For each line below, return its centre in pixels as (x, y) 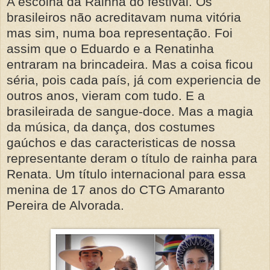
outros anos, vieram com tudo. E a (106, 95)
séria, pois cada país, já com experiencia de (134, 80)
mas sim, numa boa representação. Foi (120, 33)
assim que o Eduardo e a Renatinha (110, 48)
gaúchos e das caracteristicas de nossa (121, 142)
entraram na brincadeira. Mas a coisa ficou (130, 64)
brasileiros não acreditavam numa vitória (124, 17)
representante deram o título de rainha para (132, 158)
